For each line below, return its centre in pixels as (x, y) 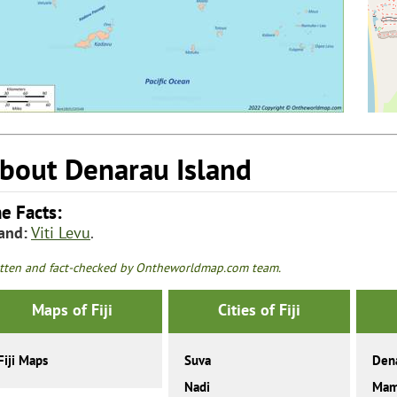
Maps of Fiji (72, 310)
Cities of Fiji (259, 310)
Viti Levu (61, 232)
